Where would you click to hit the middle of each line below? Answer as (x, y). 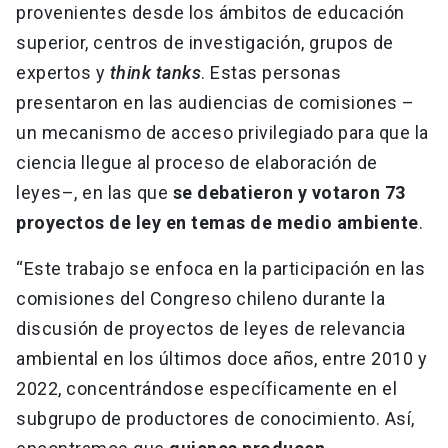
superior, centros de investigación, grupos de (205, 43)
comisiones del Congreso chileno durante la (200, 299)
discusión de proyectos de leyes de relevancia (211, 329)
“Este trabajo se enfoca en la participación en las (220, 269)
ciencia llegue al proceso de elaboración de (197, 163)
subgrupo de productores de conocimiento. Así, (215, 419)
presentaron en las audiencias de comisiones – (215, 103)
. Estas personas (271, 73)
